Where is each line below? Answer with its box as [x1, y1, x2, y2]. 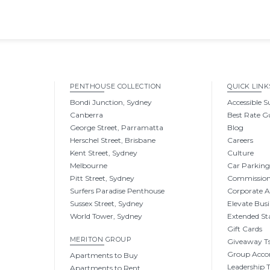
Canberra [69, 110, 103, 120]
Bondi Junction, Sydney [69, 98, 152, 107]
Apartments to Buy [69, 251, 138, 260]
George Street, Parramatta [69, 123, 163, 133]
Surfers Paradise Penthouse [69, 186, 165, 196]
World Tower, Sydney [69, 212, 142, 221]
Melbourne [69, 161, 107, 171]
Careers [227, 136, 254, 145]
